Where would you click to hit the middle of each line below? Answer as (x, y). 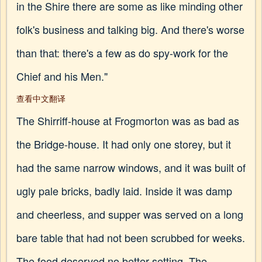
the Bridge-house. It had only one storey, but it (124, 144)
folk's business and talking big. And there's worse (130, 29)
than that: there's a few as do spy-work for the (122, 53)
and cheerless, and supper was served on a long (130, 214)
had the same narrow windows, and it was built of (131, 167)
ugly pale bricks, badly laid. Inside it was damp (124, 191)
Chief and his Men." (62, 76)
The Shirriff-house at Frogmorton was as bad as (128, 120)
